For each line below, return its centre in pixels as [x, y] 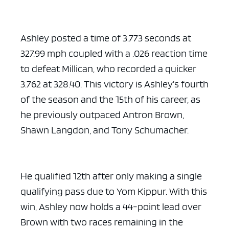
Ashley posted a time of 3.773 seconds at [106, 38]
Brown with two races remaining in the [102, 222]
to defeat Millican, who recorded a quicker [108, 68]
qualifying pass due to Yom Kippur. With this [114, 191]
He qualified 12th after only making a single [111, 176]
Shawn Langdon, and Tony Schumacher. [105, 130]
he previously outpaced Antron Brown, [102, 114]
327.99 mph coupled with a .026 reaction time [114, 53]
